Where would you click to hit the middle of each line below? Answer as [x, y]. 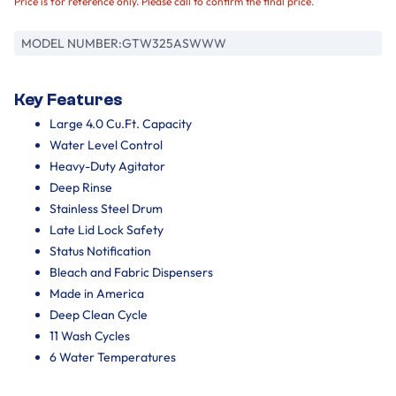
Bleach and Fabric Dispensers [131, 272]
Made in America [97, 293]
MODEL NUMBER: [72, 43]
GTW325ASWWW [174, 43]
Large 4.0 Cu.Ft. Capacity [121, 123]
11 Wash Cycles [90, 335]
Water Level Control [106, 145]
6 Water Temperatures [113, 357]
